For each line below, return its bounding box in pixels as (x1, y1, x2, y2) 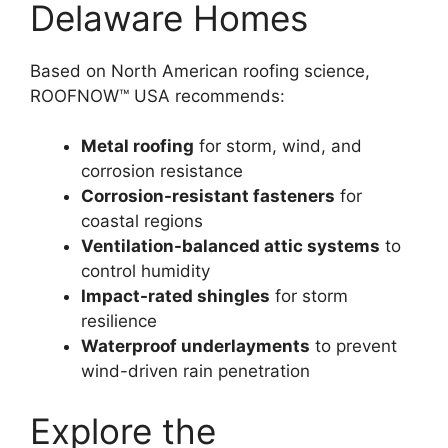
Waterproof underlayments (81, 336, 310, 356)
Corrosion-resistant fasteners (81, 186, 335, 206)
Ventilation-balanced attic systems (81, 236, 380, 256)
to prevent (310, 336, 397, 356)
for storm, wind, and (194, 136, 362, 156)
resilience (81, 311, 157, 331)
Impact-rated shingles (81, 286, 270, 306)
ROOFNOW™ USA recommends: (30, 85, 285, 106)
